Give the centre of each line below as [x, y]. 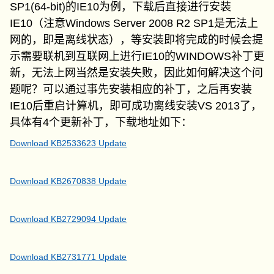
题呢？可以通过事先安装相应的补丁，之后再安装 [131, 89]
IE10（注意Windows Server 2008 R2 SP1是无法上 [134, 23]
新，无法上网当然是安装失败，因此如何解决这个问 [137, 73]
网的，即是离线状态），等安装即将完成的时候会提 [137, 40]
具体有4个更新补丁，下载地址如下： [101, 122]
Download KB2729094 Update [68, 219]
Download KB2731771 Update [68, 257]
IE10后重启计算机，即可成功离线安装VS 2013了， [136, 106]
